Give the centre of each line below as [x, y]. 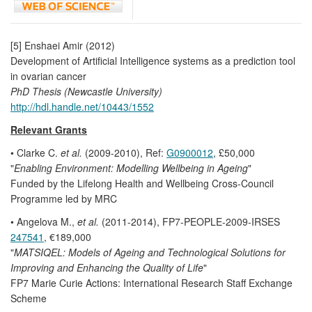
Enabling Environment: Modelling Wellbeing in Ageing [131, 167]
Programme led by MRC [64, 198]
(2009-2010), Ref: [124, 152]
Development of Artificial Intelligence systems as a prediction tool [153, 60]
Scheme [29, 298]
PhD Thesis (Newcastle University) [86, 91]
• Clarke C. [36, 152]
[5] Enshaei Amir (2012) [63, 45]
